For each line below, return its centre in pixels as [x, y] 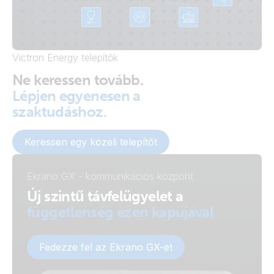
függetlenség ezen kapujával [120, 212]
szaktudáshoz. [59, 112]
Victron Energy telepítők [65, 57]
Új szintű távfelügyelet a [105, 196]
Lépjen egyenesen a [76, 96]
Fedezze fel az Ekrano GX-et [106, 247]
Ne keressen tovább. [78, 80]
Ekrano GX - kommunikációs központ [110, 176]
